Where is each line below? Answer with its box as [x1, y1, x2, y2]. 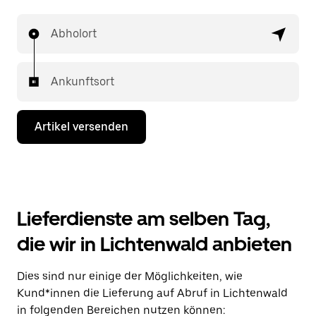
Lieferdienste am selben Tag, [17, 207, 270, 231]
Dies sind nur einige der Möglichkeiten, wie [17, 269, 243, 283]
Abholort [51, 27, 97, 40]
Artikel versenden [35, 120, 128, 133]
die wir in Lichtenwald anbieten [17, 232, 292, 256]
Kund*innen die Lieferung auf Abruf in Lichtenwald [17, 286, 288, 300]
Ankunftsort [51, 75, 114, 88]
